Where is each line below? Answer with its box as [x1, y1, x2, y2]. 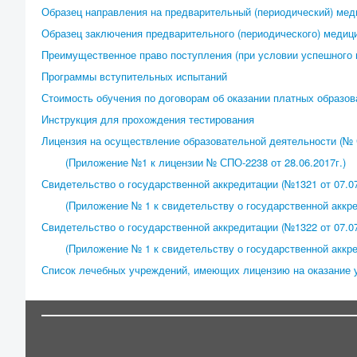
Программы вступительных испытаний [41, 69, 227, 84]
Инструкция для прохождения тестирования [41, 112, 254, 127]
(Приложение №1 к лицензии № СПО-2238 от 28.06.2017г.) [65, 155, 346, 170]
